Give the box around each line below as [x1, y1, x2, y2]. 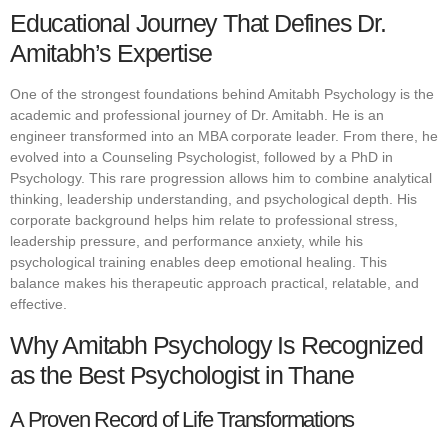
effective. [10, 296, 67, 313]
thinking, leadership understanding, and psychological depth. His [10, 191, 417, 208]
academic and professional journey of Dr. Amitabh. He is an [10, 107, 384, 124]
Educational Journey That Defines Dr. [10, 9, 386, 38]
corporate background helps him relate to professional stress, [10, 212, 398, 229]
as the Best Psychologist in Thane [10, 360, 354, 389]
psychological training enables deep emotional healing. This [10, 254, 387, 271]
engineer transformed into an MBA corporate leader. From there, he [10, 128, 438, 145]
